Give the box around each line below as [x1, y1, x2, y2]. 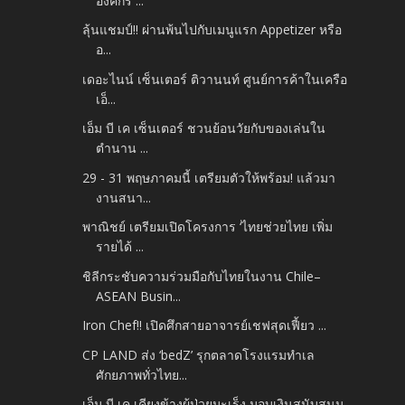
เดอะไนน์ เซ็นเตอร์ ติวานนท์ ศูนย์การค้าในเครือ [82, 70, 348, 88]
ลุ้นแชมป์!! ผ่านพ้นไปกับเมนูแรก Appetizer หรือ [82, 21, 343, 39]
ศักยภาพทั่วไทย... [96, 365, 188, 383]
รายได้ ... [96, 238, 145, 256]
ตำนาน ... [96, 139, 149, 157]
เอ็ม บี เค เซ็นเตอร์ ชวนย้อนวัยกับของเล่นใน [82, 119, 326, 137]
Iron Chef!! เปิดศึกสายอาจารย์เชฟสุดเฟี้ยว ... [82, 316, 327, 334]
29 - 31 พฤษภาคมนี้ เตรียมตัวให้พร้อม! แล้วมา [82, 168, 336, 186]
